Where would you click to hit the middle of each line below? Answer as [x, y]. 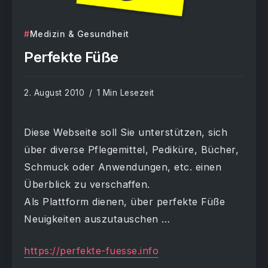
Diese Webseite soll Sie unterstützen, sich [126, 133]
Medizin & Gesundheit [79, 34]
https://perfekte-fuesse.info [91, 251]
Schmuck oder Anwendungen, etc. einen [123, 167]
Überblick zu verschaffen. [87, 185]
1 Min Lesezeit [124, 93]
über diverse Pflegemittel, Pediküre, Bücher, [131, 150]
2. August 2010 [54, 93]
